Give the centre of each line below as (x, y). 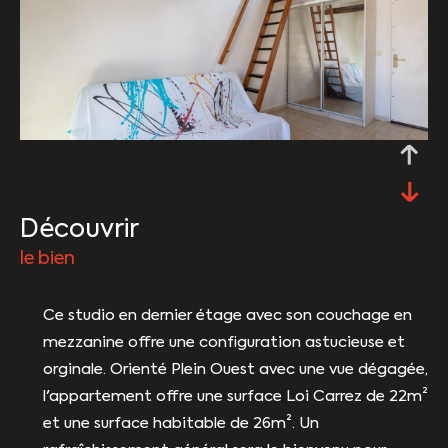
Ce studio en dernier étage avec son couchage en (227, 315)
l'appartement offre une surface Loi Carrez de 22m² (235, 396)
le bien (47, 258)
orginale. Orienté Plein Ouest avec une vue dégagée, (235, 369)
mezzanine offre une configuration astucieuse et (223, 342)
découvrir (89, 230)
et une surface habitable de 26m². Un (180, 423)
